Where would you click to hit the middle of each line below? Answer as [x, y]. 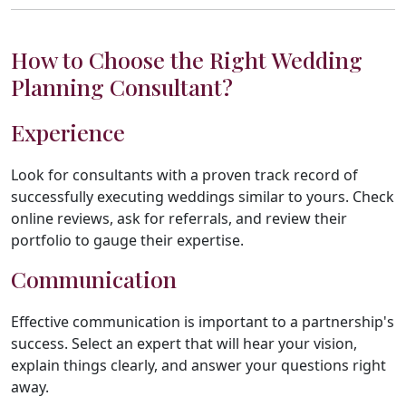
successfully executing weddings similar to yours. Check [203, 196]
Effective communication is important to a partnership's [203, 321]
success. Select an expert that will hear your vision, [184, 343]
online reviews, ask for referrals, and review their [179, 218]
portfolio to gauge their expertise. [127, 240]
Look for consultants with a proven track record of [184, 174]
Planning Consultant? [122, 86]
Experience [68, 131]
